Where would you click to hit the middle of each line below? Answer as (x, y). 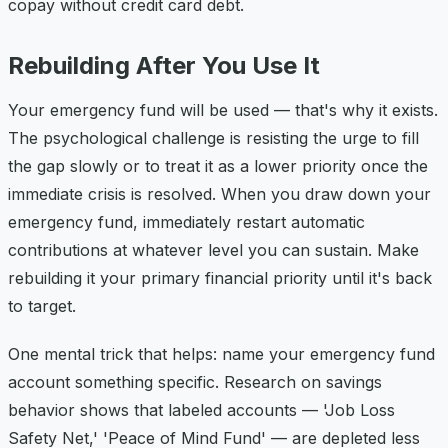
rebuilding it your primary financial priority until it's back (220, 277)
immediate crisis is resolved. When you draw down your (219, 193)
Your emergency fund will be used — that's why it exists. (223, 109)
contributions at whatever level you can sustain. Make (213, 249)
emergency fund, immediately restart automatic (186, 221)
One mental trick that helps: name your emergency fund (221, 353)
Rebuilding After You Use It (164, 65)
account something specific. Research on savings (195, 381)
